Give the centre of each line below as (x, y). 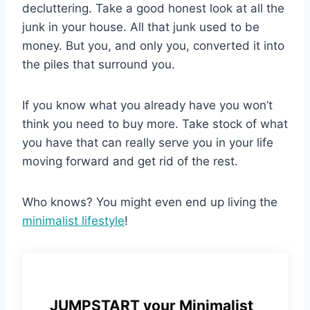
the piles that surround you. (99, 64)
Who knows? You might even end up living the (150, 202)
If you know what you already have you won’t (147, 105)
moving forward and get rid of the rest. (130, 161)
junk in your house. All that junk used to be (141, 27)
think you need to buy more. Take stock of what (155, 124)
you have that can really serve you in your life (148, 142)
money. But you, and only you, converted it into (153, 45)
